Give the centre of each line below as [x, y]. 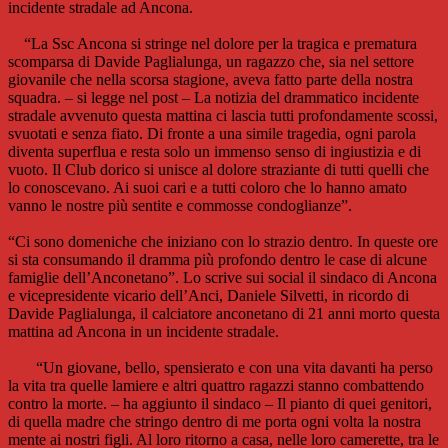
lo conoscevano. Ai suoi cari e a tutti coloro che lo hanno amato [207, 188]
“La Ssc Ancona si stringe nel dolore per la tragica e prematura [212, 44]
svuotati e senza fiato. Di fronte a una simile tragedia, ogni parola [212, 134]
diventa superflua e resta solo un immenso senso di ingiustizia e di [214, 152]
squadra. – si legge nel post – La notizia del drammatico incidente [213, 98]
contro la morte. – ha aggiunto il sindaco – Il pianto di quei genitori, [220, 404]
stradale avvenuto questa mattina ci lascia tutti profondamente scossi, [223, 116]
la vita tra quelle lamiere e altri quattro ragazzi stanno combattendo [216, 386]
